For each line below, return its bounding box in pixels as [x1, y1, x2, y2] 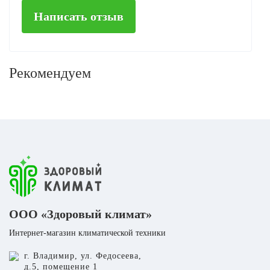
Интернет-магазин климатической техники [9, 228, 166, 237]
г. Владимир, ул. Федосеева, [24, 251, 142, 260]
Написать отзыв [34, 9, 124, 23]
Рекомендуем [9, 64, 91, 81]
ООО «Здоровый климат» [9, 207, 152, 221]
